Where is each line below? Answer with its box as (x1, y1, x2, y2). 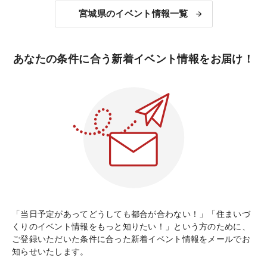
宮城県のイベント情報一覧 (79, 8, 188, 19)
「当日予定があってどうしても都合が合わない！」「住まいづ (12, 209, 250, 219)
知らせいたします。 (12, 246, 89, 256)
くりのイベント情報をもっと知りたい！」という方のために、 (12, 221, 250, 231)
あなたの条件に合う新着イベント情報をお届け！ (13, 52, 254, 65)
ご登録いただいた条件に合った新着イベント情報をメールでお (12, 234, 250, 244)
